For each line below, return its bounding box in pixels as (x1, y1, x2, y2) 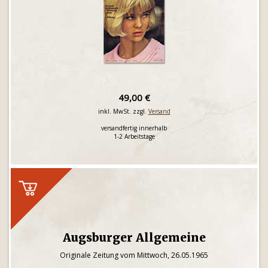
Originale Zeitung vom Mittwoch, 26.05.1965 (60, 250, 208, 260)
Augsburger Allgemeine (62, 230, 206, 245)
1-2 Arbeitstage (113, 132, 155, 141)
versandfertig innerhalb (101, 124, 167, 132)
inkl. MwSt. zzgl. (98, 107, 148, 115)
